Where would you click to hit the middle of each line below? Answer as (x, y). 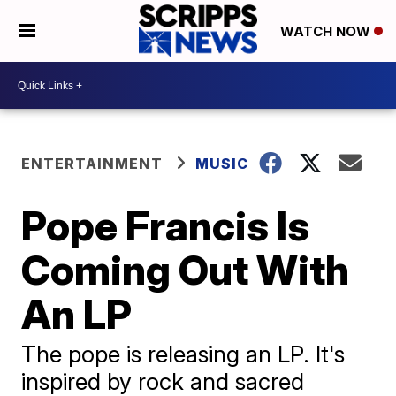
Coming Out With (186, 270)
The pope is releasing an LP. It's (183, 354)
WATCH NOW (327, 32)
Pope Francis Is (166, 225)
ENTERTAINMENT (92, 164)
